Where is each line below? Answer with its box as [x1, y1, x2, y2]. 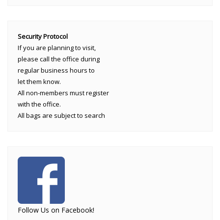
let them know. [18, 77, 61, 86]
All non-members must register [18, 88, 109, 98]
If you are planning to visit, [18, 43, 96, 53]
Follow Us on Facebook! [18, 205, 94, 215]
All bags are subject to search [18, 111, 105, 120]
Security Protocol [18, 32, 68, 41]
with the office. [18, 100, 61, 109]
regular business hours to [18, 66, 95, 75]
